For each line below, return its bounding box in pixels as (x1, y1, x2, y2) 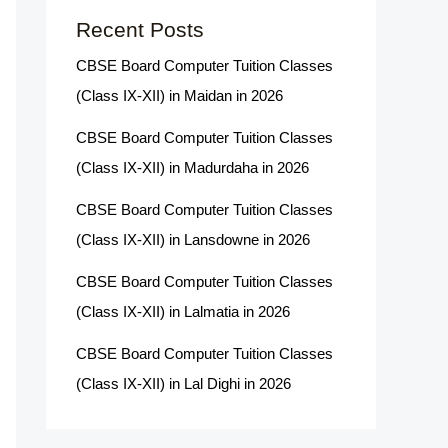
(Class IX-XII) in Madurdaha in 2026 (76, 158, 309, 176)
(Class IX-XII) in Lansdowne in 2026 (76, 230, 310, 248)
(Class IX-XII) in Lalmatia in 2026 (76, 302, 290, 320)
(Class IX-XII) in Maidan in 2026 (76, 86, 283, 104)
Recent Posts (76, 17, 204, 41)
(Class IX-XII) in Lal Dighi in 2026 (76, 374, 291, 392)
